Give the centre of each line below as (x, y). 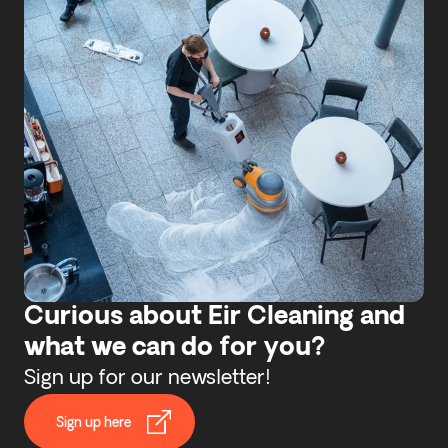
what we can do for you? (174, 348)
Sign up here (93, 423)
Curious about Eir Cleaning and (214, 317)
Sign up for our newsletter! (147, 379)
